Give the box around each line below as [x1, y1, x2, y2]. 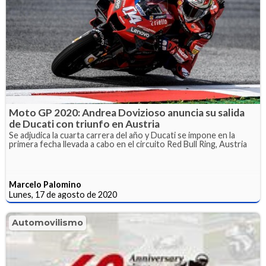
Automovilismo [12, 217, 83, 228]
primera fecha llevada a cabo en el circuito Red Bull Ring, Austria [9, 138, 247, 149]
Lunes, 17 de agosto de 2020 [9, 189, 117, 199]
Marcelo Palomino [9, 179, 81, 189]
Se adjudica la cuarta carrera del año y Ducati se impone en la [9, 129, 235, 140]
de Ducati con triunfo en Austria [9, 117, 160, 130]
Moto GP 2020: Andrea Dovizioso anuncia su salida [9, 106, 245, 119]
